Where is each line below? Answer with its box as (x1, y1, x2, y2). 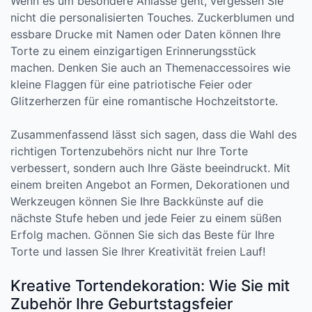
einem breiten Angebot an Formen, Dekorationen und (10, 178, 290, 192)
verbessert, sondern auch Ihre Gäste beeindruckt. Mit (10, 161, 290, 175)
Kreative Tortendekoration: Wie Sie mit (10, 276, 290, 295)
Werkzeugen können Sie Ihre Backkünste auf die (10, 194, 263, 208)
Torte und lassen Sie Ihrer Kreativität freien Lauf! (10, 244, 265, 258)
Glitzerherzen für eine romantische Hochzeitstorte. (10, 94, 278, 108)
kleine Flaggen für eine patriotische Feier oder (10, 77, 252, 91)
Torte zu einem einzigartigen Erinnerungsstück (10, 44, 256, 58)
